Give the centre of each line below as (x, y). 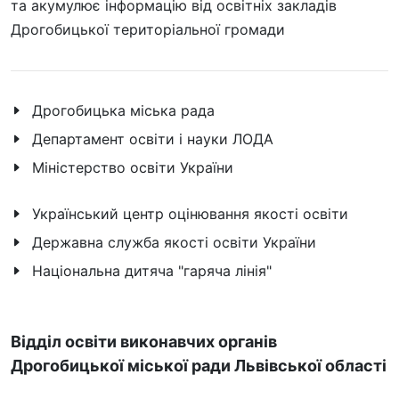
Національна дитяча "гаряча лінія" (152, 270)
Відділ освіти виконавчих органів (144, 341)
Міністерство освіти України (133, 167)
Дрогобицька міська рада (123, 110)
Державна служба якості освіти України (174, 242)
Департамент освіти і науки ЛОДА (153, 138)
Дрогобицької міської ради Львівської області (199, 365)
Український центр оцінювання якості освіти (190, 213)
